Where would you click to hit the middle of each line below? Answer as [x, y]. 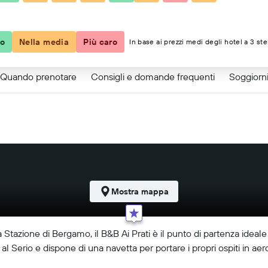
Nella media [44, 42]
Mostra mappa [140, 191]
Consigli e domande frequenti [153, 76]
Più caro [100, 42]
